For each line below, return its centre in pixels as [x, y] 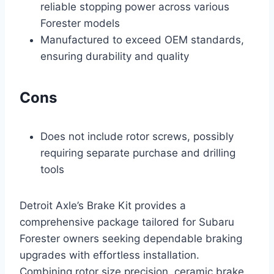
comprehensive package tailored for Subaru [127, 222]
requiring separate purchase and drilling [138, 153]
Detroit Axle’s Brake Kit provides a [103, 206]
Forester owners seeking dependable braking [131, 239]
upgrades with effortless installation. [109, 255]
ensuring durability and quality [115, 57]
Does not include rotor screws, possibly [137, 137]
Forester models [80, 24]
